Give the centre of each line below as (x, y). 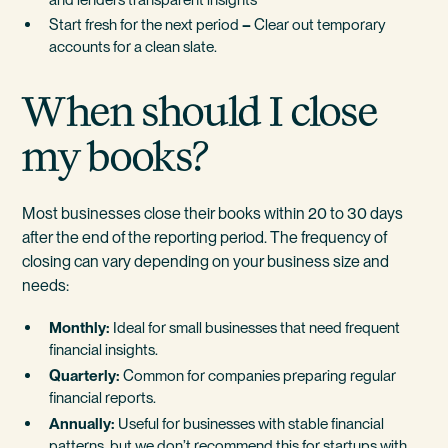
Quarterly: (85, 375)
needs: (46, 286)
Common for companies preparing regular (258, 375)
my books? (116, 157)
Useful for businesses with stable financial (250, 423)
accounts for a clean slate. (133, 47)
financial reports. (103, 397)
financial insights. (104, 350)
